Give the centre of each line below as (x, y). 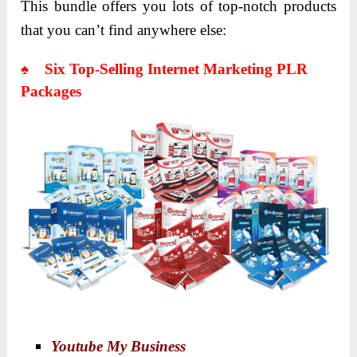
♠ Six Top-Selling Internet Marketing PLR (165, 69)
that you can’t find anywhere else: (124, 30)
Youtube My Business (119, 346)
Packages (51, 92)
